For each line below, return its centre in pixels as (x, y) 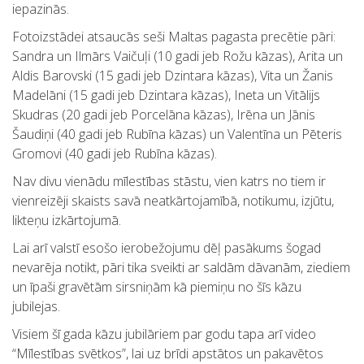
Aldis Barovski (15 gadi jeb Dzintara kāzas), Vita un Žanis (173, 76)
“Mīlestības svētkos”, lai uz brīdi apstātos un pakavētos (168, 353)
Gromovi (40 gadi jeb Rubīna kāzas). (115, 154)
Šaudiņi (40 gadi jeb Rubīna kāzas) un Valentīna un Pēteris (177, 134)
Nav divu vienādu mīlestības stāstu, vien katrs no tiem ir (169, 181)
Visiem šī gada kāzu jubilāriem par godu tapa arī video (164, 334)
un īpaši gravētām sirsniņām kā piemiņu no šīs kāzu (157, 287)
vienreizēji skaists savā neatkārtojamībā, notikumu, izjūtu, (173, 201)
